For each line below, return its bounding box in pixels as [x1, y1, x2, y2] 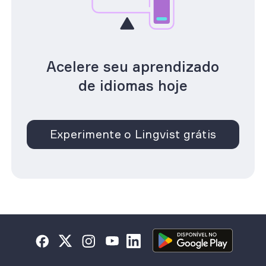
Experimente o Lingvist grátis [49, 127, 217, 142]
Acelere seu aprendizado [46, 57, 220, 75]
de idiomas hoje [78, 76, 188, 94]
